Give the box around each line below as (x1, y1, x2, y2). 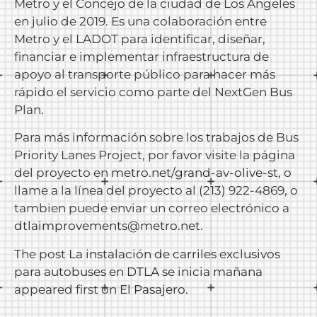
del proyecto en (14, 166, 111, 180)
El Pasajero (120, 282, 185, 296)
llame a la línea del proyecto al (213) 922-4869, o (14, 183, 298, 198)
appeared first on (14, 282, 120, 296)
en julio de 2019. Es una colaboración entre (14, 13, 267, 28)
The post (14, 246, 69, 261)
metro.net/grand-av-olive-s (111, 166, 273, 180)
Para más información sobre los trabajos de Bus (14, 130, 299, 145)
